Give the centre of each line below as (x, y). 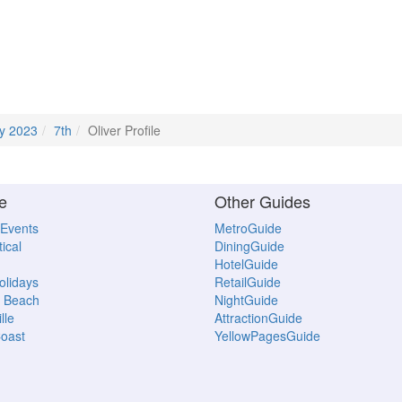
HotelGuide (246, 264)
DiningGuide (249, 246)
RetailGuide (248, 282)
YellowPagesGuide (267, 336)
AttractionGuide (258, 318)
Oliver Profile (124, 130)
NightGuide (246, 300)
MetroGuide (248, 228)
